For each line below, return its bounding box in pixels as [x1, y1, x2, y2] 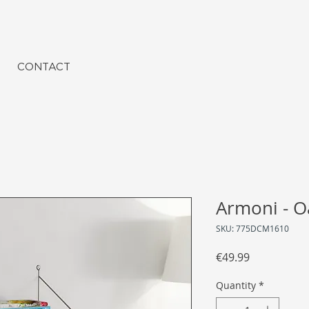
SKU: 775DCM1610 [216, 223, 289, 235]
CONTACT [17, 61, 70, 72]
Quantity [216, 279, 256, 292]
